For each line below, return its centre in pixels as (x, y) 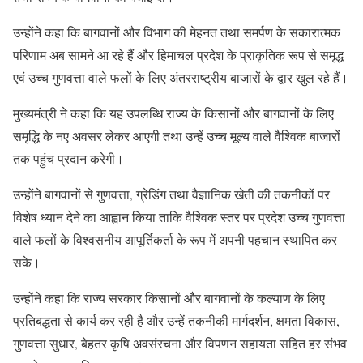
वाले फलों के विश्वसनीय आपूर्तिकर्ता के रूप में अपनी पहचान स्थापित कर (175, 240)
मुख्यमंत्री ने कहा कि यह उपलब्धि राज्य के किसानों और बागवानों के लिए (173, 113)
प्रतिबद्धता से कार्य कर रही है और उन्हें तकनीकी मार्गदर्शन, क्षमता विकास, (176, 321)
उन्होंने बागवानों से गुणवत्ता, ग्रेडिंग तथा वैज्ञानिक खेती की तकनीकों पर (171, 194)
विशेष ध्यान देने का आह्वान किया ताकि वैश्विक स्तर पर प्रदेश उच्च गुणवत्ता (179, 217)
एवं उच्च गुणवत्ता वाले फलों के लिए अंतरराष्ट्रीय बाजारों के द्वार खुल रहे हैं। (181, 78)
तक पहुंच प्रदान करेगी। (68, 159)
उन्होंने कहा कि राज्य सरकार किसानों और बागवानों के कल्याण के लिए (169, 298)
